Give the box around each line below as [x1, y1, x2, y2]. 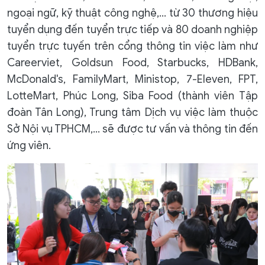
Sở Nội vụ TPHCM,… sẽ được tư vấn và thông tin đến [7, 122, 258, 135]
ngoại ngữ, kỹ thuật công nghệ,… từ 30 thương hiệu [7, 6, 258, 20]
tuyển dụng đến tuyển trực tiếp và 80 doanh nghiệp [7, 22, 258, 36]
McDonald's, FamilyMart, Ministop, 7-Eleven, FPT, [7, 72, 258, 86]
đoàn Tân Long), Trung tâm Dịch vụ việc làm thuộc [7, 105, 258, 119]
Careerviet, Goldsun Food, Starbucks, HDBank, [7, 56, 258, 69]
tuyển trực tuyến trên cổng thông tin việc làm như [7, 39, 258, 53]
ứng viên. [7, 138, 51, 152]
